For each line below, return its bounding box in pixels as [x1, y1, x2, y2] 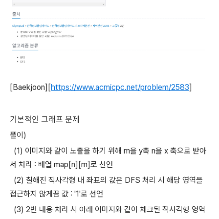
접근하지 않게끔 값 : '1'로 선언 [10, 189, 103, 198]
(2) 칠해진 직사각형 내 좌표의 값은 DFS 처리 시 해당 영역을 [10, 175, 203, 185]
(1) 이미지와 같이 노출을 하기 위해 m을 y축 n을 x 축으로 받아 [10, 146, 206, 155]
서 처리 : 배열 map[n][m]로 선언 [10, 160, 113, 169]
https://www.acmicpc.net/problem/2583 [51, 83, 189, 92]
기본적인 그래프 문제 [10, 113, 80, 125]
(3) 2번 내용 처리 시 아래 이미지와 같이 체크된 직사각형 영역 [10, 205, 205, 214]
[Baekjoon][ [10, 83, 51, 92]
